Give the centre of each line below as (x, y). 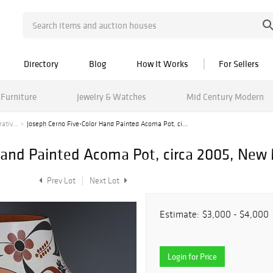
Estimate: (179, 214)
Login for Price (192, 257)
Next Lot (105, 181)
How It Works (162, 64)
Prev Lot (60, 181)
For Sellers (239, 64)
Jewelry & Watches (111, 96)
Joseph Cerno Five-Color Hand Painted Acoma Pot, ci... (107, 124)
